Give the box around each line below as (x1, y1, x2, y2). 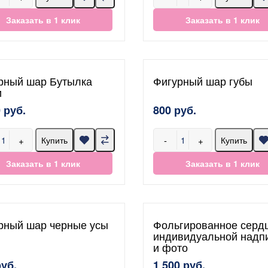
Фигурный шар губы (153, 73, 252, 89)
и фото (153, 239, 188, 255)
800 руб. (153, 102, 196, 118)
